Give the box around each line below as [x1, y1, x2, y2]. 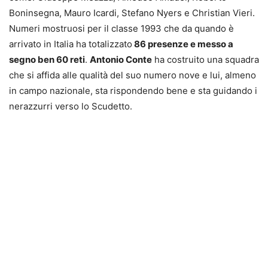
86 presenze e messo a [132, 38, 233, 50]
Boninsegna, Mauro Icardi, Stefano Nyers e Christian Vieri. [9, 7, 255, 19]
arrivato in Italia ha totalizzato [9, 38, 132, 50]
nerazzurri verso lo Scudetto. [9, 100, 132, 112]
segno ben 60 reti [9, 53, 85, 65]
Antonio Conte [90, 53, 152, 65]
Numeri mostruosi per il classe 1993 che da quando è [9, 22, 234, 34]
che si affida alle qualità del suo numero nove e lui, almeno [9, 69, 256, 81]
